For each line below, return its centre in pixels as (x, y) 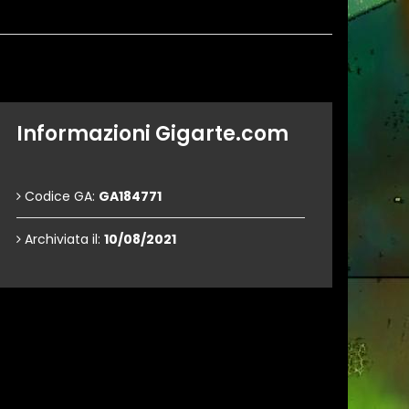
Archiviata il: (63, 239)
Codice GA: (60, 196)
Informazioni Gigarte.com (152, 134)
